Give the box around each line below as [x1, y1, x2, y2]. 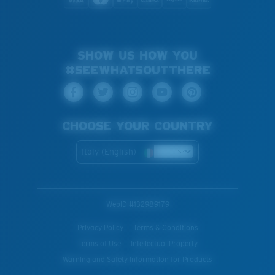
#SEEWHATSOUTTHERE [64, 63, 211, 77]
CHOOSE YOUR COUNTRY [62, 118, 213, 133]
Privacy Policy [77, 223, 123, 232]
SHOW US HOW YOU [77, 48, 198, 62]
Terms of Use [77, 239, 121, 248]
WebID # [106, 199, 134, 209]
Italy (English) [82, 146, 136, 157]
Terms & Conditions [133, 223, 198, 232]
